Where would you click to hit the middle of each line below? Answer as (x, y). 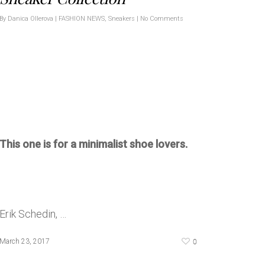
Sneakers (122, 18)
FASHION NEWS (82, 18)
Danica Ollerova (30, 18)
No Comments (162, 18)
